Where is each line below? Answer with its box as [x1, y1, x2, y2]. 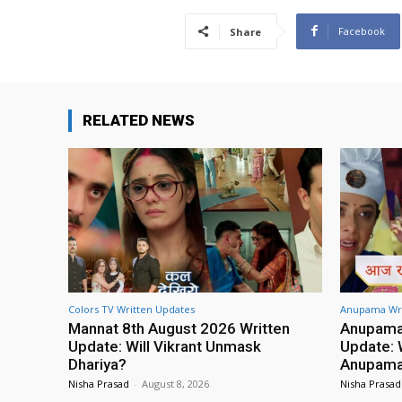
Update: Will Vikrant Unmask [68, 337, 261, 355]
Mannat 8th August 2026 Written [68, 319, 290, 337]
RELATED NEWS [83, 110, 195, 129]
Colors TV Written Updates [68, 302, 195, 316]
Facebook [338, 23, 385, 38]
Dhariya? [68, 355, 127, 373]
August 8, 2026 [142, 377, 209, 390]
